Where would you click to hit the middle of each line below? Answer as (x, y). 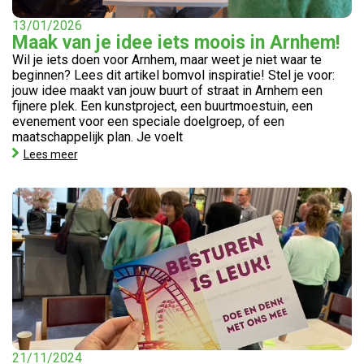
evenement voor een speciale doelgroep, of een (148, 121)
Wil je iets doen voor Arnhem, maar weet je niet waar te (167, 60)
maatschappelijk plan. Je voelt (97, 137)
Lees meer (50, 154)
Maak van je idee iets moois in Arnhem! (176, 43)
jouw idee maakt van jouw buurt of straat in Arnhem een (167, 91)
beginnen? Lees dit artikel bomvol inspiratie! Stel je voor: (173, 75)
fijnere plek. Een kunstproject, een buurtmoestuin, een (162, 106)
